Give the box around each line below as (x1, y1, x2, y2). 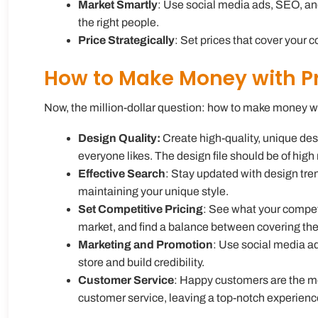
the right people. (78, 16, 159, 28)
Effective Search (78, 167, 165, 180)
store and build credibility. (78, 256, 204, 268)
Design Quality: (78, 131, 160, 144)
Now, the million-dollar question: (44, 101, 207, 114)
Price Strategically (78, 33, 175, 46)
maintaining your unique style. (78, 185, 229, 197)
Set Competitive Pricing (78, 202, 203, 215)
